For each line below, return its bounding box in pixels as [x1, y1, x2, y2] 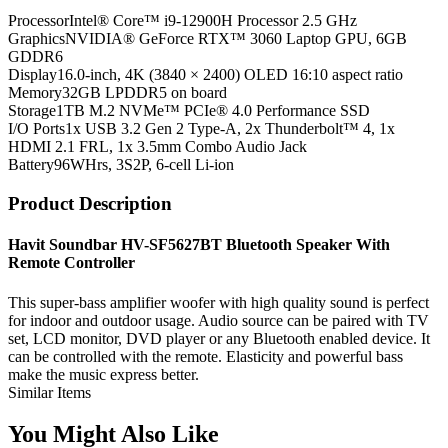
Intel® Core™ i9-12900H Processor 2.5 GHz [69, 12, 357, 30]
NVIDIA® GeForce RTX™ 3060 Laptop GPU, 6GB [65, 30, 407, 48]
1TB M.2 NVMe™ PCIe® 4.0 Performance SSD [56, 102, 370, 120]
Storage [8, 102, 56, 120]
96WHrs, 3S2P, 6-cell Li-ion [54, 156, 234, 174]
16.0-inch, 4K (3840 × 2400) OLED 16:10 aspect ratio [57, 66, 403, 84]
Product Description [8, 192, 172, 214]
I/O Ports [8, 120, 65, 138]
